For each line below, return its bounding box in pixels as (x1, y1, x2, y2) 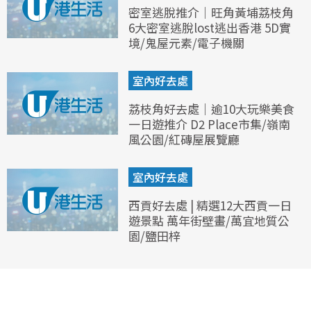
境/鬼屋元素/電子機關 (128, 33, 244, 51)
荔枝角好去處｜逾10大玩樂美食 (128, 99, 294, 117)
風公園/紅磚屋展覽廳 (128, 130, 239, 148)
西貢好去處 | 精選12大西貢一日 (128, 196, 292, 214)
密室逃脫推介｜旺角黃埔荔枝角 (128, 3, 294, 21)
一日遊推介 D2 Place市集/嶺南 (128, 115, 290, 133)
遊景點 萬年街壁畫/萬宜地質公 (128, 211, 289, 229)
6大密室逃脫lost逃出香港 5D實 (128, 18, 291, 36)
